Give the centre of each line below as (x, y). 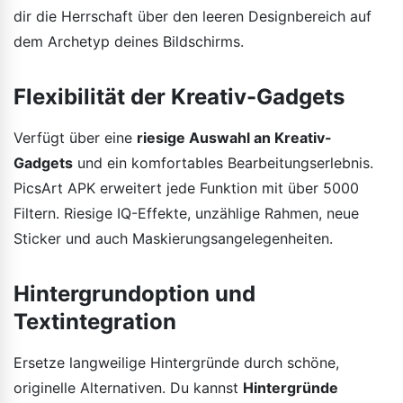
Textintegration (95, 321)
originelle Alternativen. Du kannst (128, 387)
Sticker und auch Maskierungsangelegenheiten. (173, 238)
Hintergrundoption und (134, 293)
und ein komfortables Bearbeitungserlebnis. (223, 162)
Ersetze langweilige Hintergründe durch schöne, (176, 362)
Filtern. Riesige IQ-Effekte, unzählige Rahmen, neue (186, 213)
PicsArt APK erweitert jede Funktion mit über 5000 (186, 188)
